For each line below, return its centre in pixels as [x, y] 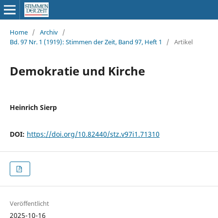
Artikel [183, 42]
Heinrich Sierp [33, 107]
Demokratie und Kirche [77, 71]
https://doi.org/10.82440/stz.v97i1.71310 [93, 134]
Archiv [49, 32]
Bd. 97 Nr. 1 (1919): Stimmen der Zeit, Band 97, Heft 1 [86, 42]
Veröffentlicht [29, 204]
